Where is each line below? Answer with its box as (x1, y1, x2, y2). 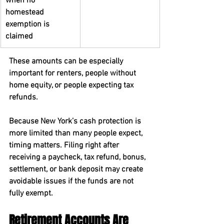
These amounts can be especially (9, 56, 125, 66)
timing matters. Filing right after (9, 140, 121, 150)
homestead (5, 7, 46, 17)
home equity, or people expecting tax (9, 80, 135, 90)
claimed (5, 31, 33, 41)
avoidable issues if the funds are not (9, 176, 135, 186)
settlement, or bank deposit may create (9, 164, 145, 174)
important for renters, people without (9, 68, 138, 78)
